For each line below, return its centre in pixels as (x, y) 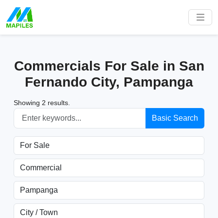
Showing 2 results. (42, 103)
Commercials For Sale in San (109, 66)
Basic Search (175, 118)
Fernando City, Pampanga (109, 82)
